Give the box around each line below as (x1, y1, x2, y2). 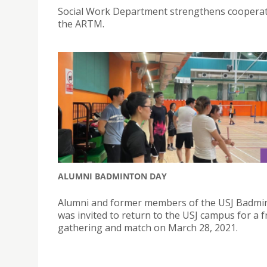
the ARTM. (58, 17, 104, 31)
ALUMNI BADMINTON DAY (58, 170, 167, 182)
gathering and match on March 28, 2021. (58, 221, 238, 234)
